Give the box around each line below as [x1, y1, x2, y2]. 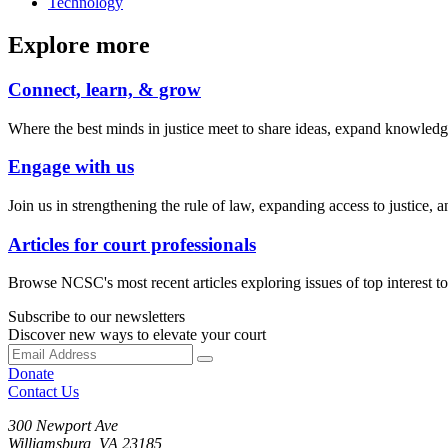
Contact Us [8, 383, 79, 401]
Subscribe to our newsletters [8, 308, 185, 326]
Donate [8, 365, 54, 383]
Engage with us [8, 156, 134, 178]
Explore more [8, 31, 150, 58]
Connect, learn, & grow [8, 78, 201, 100]
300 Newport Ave [8, 417, 118, 435]
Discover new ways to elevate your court [8, 326, 266, 344]
